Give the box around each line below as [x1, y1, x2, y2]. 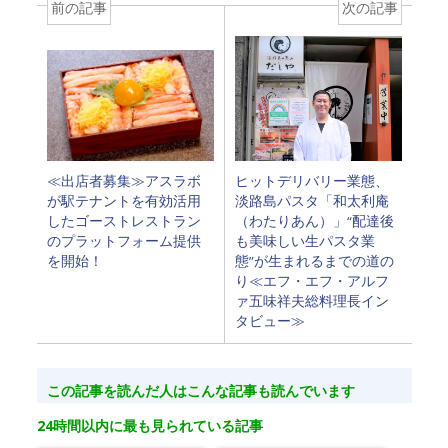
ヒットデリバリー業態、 [234, 171, 389, 190]
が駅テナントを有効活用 [46, 191, 201, 210]
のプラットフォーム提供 [46, 231, 201, 250]
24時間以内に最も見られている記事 [36, 415, 263, 435]
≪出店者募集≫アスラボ [46, 171, 201, 190]
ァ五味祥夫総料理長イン [234, 291, 389, 310]
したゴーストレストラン [46, 211, 201, 230]
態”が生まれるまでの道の [234, 251, 394, 270]
